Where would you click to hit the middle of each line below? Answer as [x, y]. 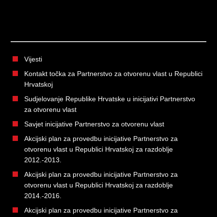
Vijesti [33, 59]
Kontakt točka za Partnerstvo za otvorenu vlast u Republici [114, 73]
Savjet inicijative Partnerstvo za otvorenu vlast [94, 124]
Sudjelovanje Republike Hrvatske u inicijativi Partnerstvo [110, 99]
